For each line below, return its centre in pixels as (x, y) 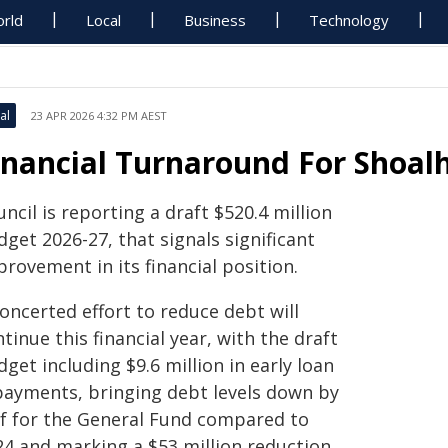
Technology (349, 20)
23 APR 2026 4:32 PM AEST (99, 115)
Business (215, 20)
